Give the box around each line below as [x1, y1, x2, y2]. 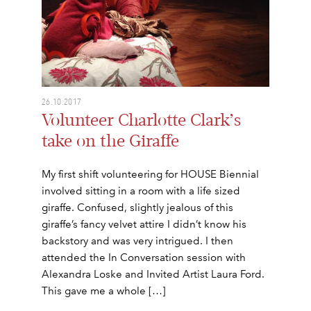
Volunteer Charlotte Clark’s [42, 110, 241, 131]
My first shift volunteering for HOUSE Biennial [42, 168, 259, 181]
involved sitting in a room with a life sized [42, 185, 240, 198]
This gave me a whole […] [42, 285, 166, 298]
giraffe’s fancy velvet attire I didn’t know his [42, 218, 246, 231]
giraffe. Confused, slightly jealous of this [42, 201, 233, 215]
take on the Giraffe [42, 131, 179, 152]
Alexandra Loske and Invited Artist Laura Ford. [42, 268, 264, 281]
